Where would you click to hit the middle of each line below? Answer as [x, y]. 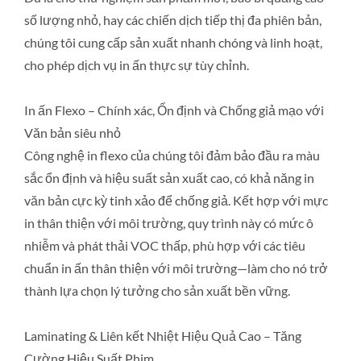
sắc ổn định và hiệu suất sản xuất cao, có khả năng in [169, 178]
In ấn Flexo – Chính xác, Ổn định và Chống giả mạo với [174, 110]
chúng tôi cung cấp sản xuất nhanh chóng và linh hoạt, [173, 42]
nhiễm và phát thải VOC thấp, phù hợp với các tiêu [165, 245]
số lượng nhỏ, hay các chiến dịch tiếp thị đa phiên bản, [173, 20]
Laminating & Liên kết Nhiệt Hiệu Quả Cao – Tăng [163, 336]
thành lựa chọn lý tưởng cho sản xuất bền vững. [157, 290]
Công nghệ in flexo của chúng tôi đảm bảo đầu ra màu [172, 155]
